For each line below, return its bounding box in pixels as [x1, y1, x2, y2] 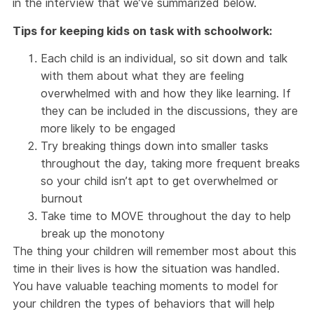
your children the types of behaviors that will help [13, 296, 275, 310]
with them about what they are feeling [41, 68, 244, 83]
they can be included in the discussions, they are [41, 103, 298, 118]
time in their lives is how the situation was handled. [13, 261, 280, 275]
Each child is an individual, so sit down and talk [41, 50, 287, 65]
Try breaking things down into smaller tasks [41, 138, 268, 153]
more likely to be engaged [41, 121, 176, 135]
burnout [41, 191, 83, 205]
